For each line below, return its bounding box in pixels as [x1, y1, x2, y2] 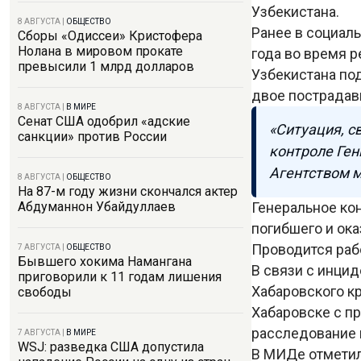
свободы [18, 284, 72, 300]
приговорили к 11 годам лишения [18, 269, 222, 284]
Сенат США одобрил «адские [18, 114, 190, 129]
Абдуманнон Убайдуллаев [18, 199, 176, 214]
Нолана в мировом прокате [18, 44, 183, 59]
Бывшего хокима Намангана [18, 254, 192, 269]
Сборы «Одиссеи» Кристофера [18, 28, 202, 44]
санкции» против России [18, 129, 167, 144]
